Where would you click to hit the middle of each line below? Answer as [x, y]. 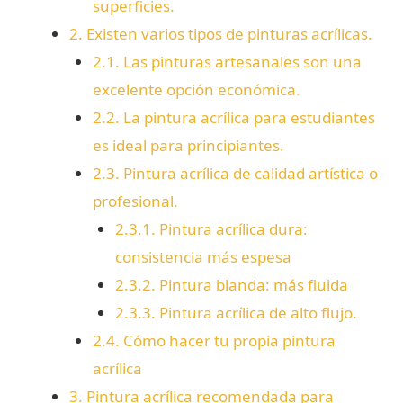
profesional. [135, 201]
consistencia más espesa [204, 257]
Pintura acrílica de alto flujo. [257, 313]
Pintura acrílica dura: [232, 229]
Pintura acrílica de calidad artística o [248, 174]
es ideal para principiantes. [188, 146]
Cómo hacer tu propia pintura [227, 341]
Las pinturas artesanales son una [240, 62]
